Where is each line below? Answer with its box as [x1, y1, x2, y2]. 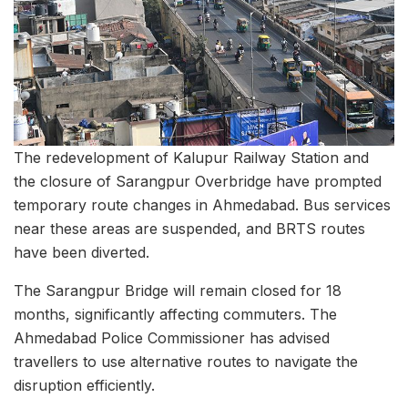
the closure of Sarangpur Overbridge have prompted [14, 172, 382, 191]
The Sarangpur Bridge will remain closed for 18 [14, 281, 342, 301]
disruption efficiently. [14, 376, 155, 395]
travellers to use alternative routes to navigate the [14, 352, 358, 372]
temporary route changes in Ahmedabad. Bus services [14, 196, 391, 215]
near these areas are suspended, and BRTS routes [14, 219, 365, 239]
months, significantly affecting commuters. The [14, 305, 337, 324]
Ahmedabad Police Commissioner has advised [14, 329, 330, 348]
